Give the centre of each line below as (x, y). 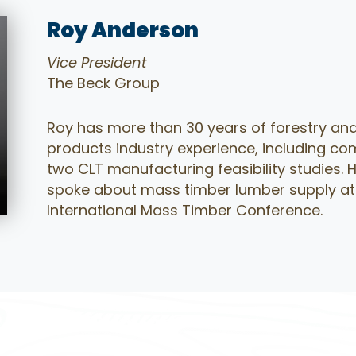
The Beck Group (104, 83)
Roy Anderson (123, 30)
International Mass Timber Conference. (185, 210)
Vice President (97, 62)
